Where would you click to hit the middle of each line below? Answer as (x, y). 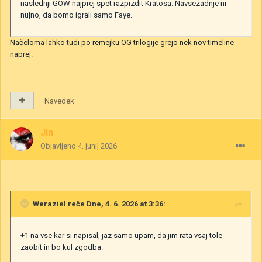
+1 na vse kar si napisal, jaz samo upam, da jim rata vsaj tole (121, 235)
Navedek (59, 101)
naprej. (21, 54)
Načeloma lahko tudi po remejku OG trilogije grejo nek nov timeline (122, 42)
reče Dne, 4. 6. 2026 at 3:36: (116, 204)
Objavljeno (59, 146)
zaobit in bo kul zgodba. (62, 247)
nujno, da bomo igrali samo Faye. (76, 15)
